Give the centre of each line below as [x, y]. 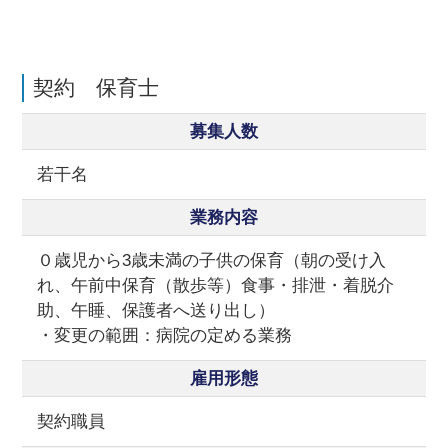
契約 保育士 [95, 88]
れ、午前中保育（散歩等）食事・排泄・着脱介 [216, 286]
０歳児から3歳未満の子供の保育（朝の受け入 [212, 261]
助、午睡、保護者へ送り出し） [156, 311]
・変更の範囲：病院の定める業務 [165, 336]
